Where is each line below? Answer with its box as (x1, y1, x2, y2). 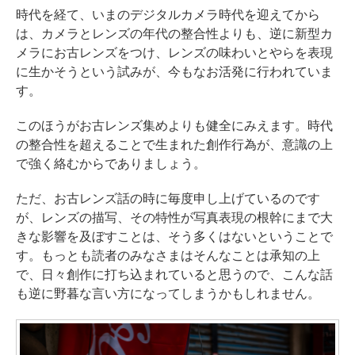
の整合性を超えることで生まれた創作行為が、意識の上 (16, 138, 333, 152)
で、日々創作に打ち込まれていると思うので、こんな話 (16, 268, 333, 282)
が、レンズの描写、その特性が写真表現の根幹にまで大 (16, 211, 333, 225)
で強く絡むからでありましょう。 (16, 157, 206, 171)
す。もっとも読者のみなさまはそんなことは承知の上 (16, 249, 320, 263)
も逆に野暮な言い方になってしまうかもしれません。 (16, 287, 320, 301)
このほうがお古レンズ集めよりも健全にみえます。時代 (16, 119, 333, 133)
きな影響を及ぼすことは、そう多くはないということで (16, 230, 333, 244)
